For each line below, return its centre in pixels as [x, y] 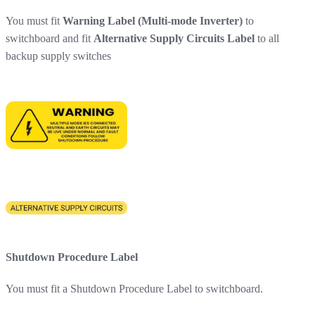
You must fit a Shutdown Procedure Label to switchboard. [134, 289]
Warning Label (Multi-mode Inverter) [153, 20]
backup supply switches [58, 56]
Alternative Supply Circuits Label [174, 38]
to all [267, 38]
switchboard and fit [50, 38]
